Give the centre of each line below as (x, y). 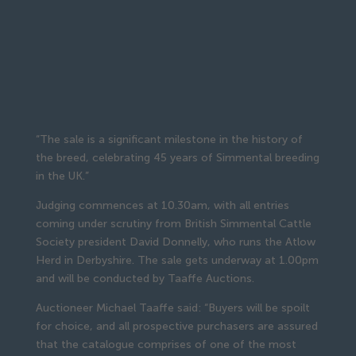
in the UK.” (62, 176)
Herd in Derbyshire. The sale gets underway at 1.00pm (177, 260)
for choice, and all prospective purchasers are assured (176, 326)
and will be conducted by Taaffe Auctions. (145, 278)
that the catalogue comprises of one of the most (166, 344)
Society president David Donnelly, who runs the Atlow (175, 242)
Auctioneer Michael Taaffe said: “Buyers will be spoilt (172, 308)
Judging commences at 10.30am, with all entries (162, 205)
